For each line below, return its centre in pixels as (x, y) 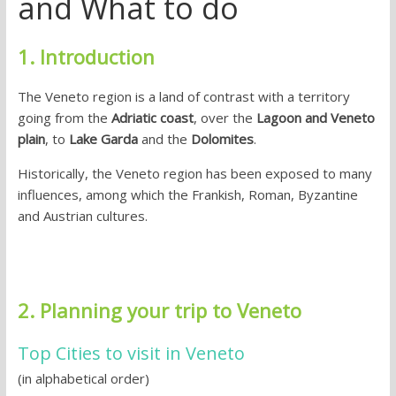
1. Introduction (86, 57)
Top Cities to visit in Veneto (131, 354)
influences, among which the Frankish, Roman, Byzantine (187, 194)
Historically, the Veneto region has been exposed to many (194, 173)
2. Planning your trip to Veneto (159, 311)
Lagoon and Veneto (315, 118)
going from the (64, 118)
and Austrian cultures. (82, 216)
